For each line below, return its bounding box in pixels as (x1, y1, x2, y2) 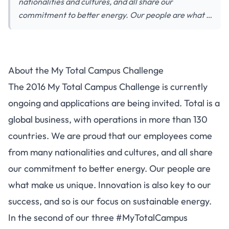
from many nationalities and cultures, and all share (8, 146, 213, 158)
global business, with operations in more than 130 (8, 113, 208, 125)
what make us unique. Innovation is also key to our (8, 179, 211, 191)
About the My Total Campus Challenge (8, 64, 164, 76)
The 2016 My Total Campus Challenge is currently (8, 81, 208, 93)
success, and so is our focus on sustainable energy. (8, 195, 212, 207)
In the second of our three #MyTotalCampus (8, 212, 188, 223)
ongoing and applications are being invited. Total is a (8, 97, 220, 109)
